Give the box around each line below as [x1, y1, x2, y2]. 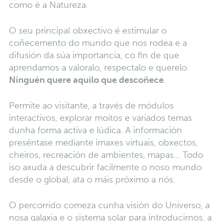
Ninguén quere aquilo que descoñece [8, 74, 164, 86]
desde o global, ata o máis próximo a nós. [8, 174, 175, 185]
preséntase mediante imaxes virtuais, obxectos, [8, 137, 198, 148]
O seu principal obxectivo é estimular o [8, 25, 167, 37]
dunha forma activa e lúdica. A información [8, 125, 182, 136]
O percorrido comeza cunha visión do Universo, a [8, 200, 210, 211]
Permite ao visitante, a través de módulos [8, 100, 174, 111]
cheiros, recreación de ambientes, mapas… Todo [8, 149, 203, 161]
